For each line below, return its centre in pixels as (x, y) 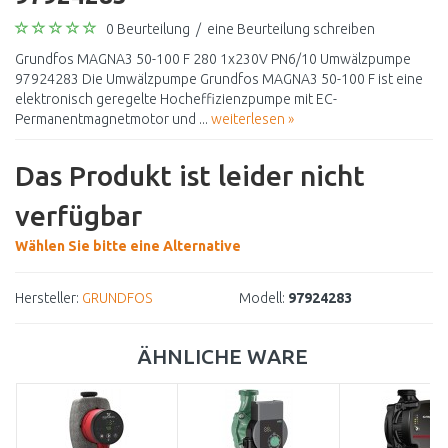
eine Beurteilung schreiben (291, 29)
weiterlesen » (252, 119)
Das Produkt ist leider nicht (190, 175)
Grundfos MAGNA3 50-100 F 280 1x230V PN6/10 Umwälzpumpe (213, 59)
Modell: (262, 298)
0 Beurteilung (148, 29)
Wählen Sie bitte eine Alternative (128, 246)
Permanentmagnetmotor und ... (113, 119)
